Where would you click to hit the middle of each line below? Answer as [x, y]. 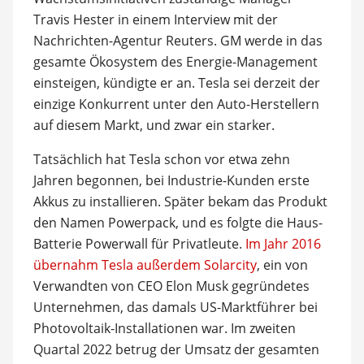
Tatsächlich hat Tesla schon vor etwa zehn [161, 159]
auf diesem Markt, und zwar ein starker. [154, 125]
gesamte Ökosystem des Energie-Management [175, 62]
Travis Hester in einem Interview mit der [155, 19]
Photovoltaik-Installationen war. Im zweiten [164, 328]
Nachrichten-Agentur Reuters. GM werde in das [178, 41]
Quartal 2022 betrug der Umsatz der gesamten [176, 349]
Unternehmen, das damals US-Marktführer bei [175, 307]
